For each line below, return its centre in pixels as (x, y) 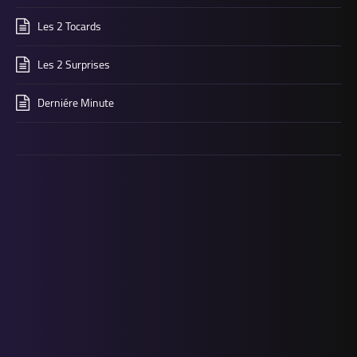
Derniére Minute (76, 103)
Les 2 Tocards (69, 27)
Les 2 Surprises (74, 65)
